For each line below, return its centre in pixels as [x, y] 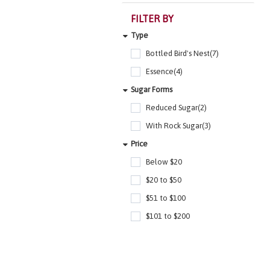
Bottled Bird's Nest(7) [182, 54]
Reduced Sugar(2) [176, 108]
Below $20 [164, 162]
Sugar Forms [152, 90]
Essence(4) [164, 72]
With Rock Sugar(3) [178, 126]
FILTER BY [152, 19]
